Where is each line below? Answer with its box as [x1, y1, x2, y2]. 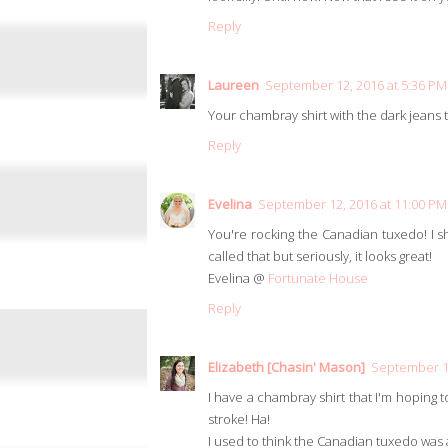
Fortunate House [268, 269, 368, 288]
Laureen [208, 76, 259, 95]
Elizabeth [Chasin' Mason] [208, 358, 365, 377]
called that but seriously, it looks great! [208, 247, 432, 266]
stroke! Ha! [208, 410, 270, 429]
